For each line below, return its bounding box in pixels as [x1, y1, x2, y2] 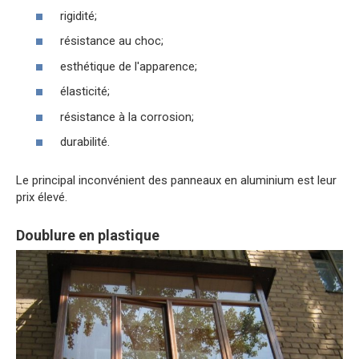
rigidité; [60, 8, 97, 23]
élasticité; [60, 84, 110, 99]
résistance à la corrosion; [60, 109, 194, 124]
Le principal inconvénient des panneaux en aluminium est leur [16, 173, 337, 188]
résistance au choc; [60, 34, 163, 49]
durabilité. [60, 135, 110, 150]
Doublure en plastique [16, 227, 159, 244]
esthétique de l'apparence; [60, 58, 197, 74]
